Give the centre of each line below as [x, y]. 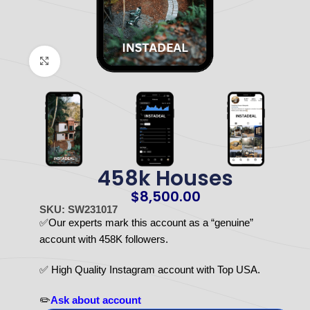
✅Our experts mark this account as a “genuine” [146, 223]
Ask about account [95, 300]
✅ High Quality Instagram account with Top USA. [149, 270]
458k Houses [165, 179]
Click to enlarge [93, 61]
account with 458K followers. [103, 239]
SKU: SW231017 [78, 210]
